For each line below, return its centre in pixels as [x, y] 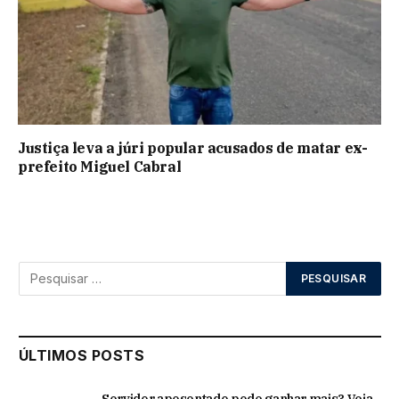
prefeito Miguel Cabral [100, 166]
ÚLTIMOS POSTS [82, 355]
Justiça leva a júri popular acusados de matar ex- [193, 147]
